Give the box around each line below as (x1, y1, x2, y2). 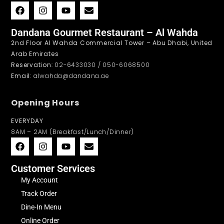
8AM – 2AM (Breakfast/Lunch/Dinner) (11, 127, 134, 136)
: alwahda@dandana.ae (30, 71, 109, 80)
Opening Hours (11, 97, 79, 109)
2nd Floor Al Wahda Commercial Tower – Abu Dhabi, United (11, 38, 213, 47)
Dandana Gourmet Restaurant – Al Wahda (11, 26, 198, 38)
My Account (21, 176, 58, 184)
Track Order (21, 189, 57, 198)
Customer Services (11, 162, 95, 175)
